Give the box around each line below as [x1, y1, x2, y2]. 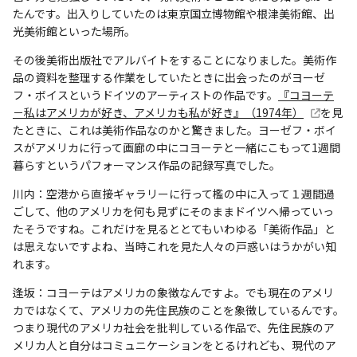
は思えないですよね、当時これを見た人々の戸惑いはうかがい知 [13, 237, 336, 254]
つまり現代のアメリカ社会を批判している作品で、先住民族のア [13, 319, 335, 335]
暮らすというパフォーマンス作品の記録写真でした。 [13, 156, 280, 173]
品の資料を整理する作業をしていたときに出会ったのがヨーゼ [13, 69, 325, 85]
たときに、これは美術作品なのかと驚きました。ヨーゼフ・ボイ [13, 121, 336, 138]
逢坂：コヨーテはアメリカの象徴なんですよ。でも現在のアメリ [13, 284, 334, 300]
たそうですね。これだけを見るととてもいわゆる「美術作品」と [13, 220, 335, 237]
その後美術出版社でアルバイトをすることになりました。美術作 [13, 51, 336, 68]
